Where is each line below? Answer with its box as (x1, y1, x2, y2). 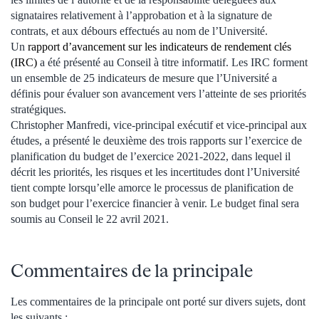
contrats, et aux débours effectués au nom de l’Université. (11, 24, 268, 37)
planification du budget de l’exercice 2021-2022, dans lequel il (11, 150, 291, 162)
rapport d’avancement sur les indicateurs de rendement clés (28, 40, 291, 53)
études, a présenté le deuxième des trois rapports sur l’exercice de (11, 134, 302, 147)
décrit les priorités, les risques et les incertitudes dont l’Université (11, 165, 300, 178)
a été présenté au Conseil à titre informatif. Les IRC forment (37, 56, 308, 68)
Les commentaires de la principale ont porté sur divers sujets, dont (11, 295, 305, 308)
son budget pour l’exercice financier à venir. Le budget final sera (11, 197, 299, 209)
